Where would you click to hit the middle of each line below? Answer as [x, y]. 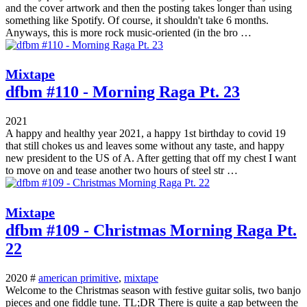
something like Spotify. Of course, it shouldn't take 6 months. [137, 20]
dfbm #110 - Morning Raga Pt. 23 [123, 92]
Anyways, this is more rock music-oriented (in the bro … [128, 32]
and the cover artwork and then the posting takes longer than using [149, 8]
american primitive [78, 278]
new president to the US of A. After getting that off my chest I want [151, 158]
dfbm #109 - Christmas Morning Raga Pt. [151, 231]
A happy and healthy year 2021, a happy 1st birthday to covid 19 [146, 134]
